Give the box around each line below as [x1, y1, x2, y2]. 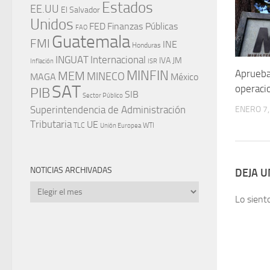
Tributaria [30, 118, 72, 130]
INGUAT [55, 53, 89, 66]
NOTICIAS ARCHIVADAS [30, 165, 112, 175]
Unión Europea [100, 121, 141, 130]
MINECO [87, 69, 125, 83]
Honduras [132, 40, 161, 49]
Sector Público [83, 91, 123, 99]
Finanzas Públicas [107, 20, 178, 32]
